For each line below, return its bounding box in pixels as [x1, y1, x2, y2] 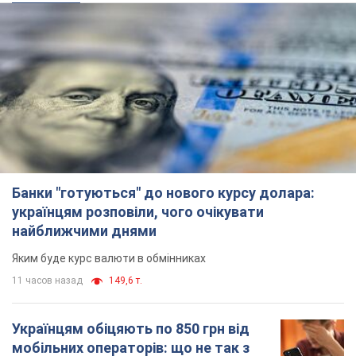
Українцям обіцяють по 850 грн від [12, 320, 250, 338]
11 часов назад [12, 275, 83, 287]
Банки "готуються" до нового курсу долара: [12, 184, 315, 202]
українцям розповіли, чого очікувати [12, 203, 264, 221]
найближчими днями [12, 222, 157, 240]
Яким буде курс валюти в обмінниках [12, 252, 206, 265]
